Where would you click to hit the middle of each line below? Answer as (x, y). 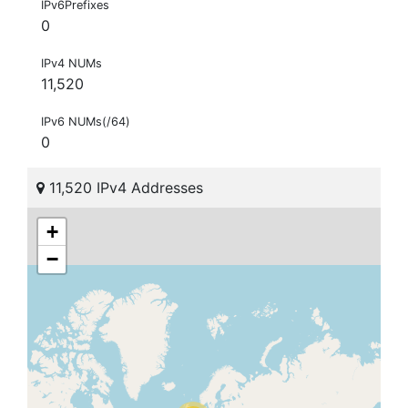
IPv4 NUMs (71, 64)
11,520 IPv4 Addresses (124, 188)
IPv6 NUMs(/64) (86, 122)
